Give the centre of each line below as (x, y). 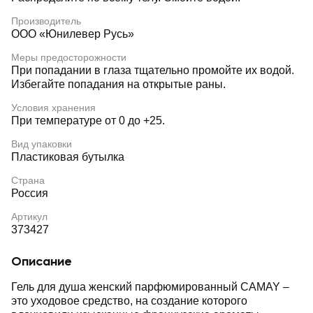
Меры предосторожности (69, 57)
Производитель (46, 21)
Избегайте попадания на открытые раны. (118, 84)
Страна (28, 180)
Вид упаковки (42, 144)
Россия (30, 193)
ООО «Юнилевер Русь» (73, 34)
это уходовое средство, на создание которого (129, 301)
